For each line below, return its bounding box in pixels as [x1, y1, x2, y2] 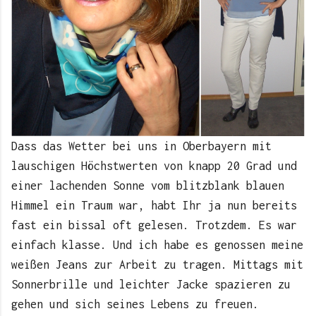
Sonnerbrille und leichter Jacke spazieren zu [11, 278, 291, 291]
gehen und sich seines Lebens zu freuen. [11, 298, 259, 311]
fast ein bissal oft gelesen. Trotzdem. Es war [11, 219, 297, 232]
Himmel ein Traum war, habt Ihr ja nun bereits [11, 199, 297, 212]
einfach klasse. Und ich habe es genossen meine [11, 238, 303, 252]
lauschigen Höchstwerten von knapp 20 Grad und [11, 159, 297, 173]
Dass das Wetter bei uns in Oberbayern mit [11, 140, 272, 153]
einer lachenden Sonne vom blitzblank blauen [11, 179, 284, 193]
